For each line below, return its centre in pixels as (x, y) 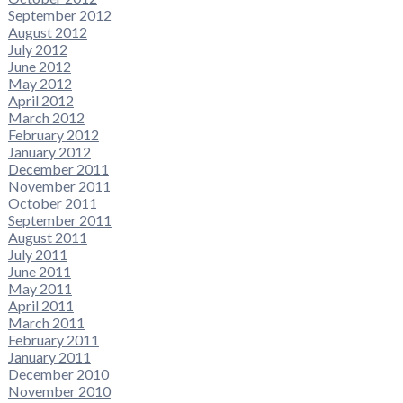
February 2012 (53, 134)
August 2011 (47, 237)
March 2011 (46, 322)
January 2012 (49, 151)
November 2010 (59, 390)
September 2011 (59, 219)
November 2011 (59, 185)
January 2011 (49, 356)
